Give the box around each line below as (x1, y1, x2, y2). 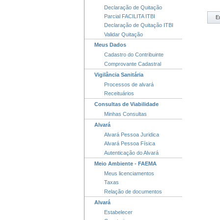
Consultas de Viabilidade (94, 101, 159, 107)
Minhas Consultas (104, 110, 147, 117)
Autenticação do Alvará (104, 150, 159, 156)
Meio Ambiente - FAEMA (94, 160, 157, 166)
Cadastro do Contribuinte (104, 52, 164, 58)
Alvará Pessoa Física (104, 140, 155, 147)
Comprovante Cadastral (104, 60, 161, 67)
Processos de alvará (104, 81, 154, 87)
